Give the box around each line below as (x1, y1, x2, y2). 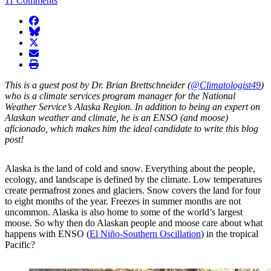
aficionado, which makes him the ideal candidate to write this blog (5, 123, 258, 134)
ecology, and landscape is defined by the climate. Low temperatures (5, 174, 262, 184)
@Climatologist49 (191, 79, 261, 90)
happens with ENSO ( (5, 228, 90, 239)
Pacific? (5, 239, 35, 250)
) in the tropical (201, 228, 258, 239)
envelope (28, 47, 63, 58)
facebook (28, 15, 64, 25)
